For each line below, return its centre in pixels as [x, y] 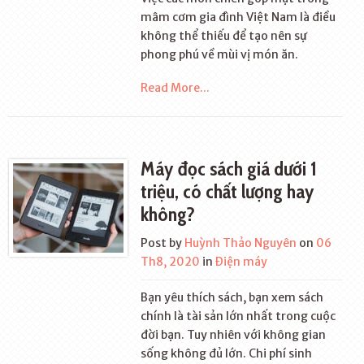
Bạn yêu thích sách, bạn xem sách [232, 297]
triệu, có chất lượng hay [228, 191]
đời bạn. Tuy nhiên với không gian [234, 335]
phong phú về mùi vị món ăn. [220, 54]
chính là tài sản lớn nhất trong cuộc [238, 316]
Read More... [175, 88]
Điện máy [242, 262]
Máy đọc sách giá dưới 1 [229, 169]
